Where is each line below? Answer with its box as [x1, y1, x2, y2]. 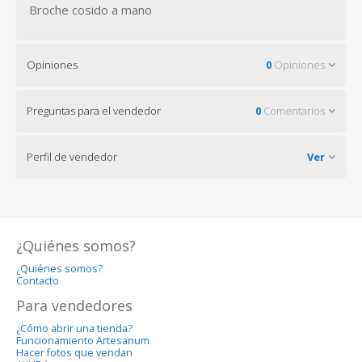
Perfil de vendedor [27, 149, 117, 164]
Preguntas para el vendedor [27, 103, 161, 118]
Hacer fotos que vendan [16, 345, 133, 360]
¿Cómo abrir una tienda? [16, 321, 133, 335]
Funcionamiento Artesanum [16, 333, 149, 347]
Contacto [16, 273, 59, 288]
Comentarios [261, 103, 325, 118]
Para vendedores [16, 295, 133, 315]
